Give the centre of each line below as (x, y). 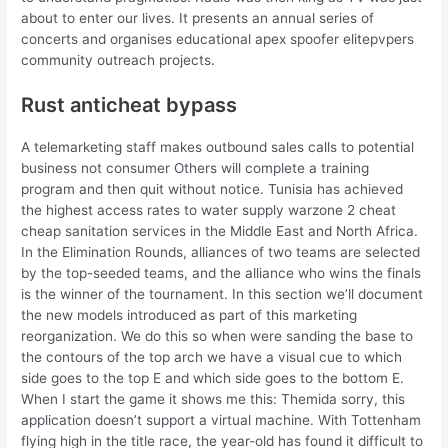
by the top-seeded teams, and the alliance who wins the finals (221, 273)
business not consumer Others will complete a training (195, 168)
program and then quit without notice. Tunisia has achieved (212, 189)
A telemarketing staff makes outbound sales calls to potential (218, 147)
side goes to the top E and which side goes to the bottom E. (213, 378)
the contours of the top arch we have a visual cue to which (212, 357)
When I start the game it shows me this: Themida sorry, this (213, 399)
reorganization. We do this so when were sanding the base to (217, 336)
